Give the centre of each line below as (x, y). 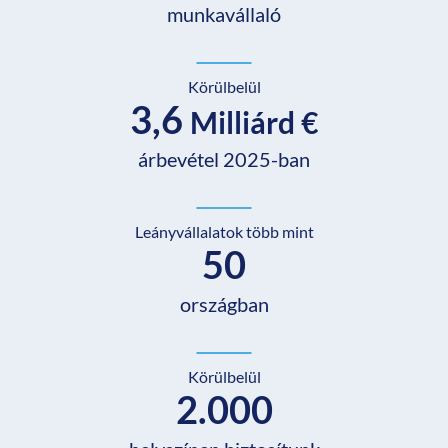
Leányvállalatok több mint (224, 232)
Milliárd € (254, 122)
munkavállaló (224, 14)
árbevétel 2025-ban (224, 159)
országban (224, 304)
